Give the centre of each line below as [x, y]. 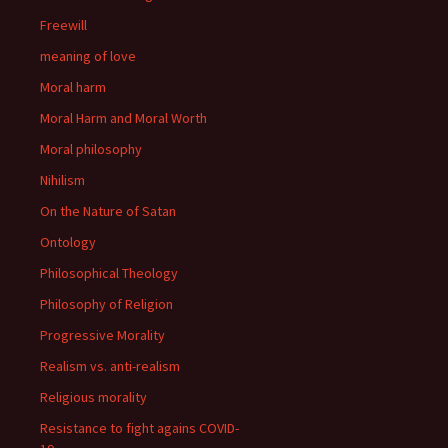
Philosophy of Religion [106, 304]
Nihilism [62, 180]
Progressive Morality [102, 335]
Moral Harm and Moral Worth [123, 118]
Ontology [68, 242]
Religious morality [93, 397]
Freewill [63, 25]
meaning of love [88, 56]
